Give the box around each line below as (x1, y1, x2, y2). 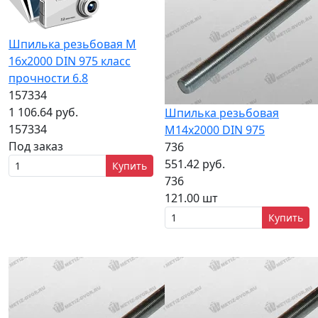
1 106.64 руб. (9, 104, 78, 120)
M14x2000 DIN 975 (165, 122, 265, 138)
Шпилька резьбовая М (9, 36, 136, 52)
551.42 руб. (165, 156, 225, 172)
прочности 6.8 (9, 70, 88, 86)
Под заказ (9, 138, 63, 154)
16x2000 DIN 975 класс (9, 53, 131, 69)
